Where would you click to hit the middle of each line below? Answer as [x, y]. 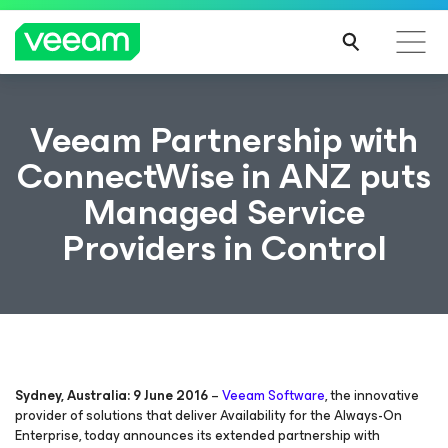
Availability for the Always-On [309, 415]
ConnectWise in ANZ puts [224, 176]
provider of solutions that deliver [116, 415]
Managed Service [224, 212]
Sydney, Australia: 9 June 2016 [111, 395]
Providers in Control [224, 248]
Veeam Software [273, 395]
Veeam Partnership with [224, 140]
